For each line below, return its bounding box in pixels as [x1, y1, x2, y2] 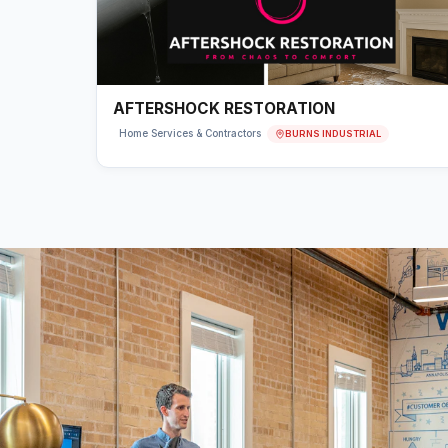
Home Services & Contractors [119, 128, 261, 139]
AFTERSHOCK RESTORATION [113, 99, 335, 118]
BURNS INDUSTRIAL [285, 127, 381, 139]
